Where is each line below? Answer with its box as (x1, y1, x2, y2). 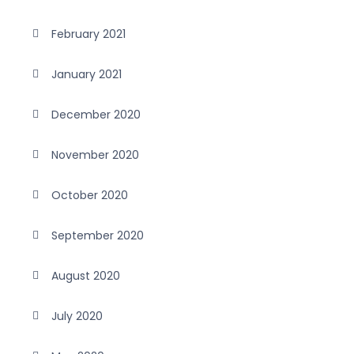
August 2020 (51, 268, 120, 284)
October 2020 (51, 187, 128, 203)
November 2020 (51, 147, 139, 163)
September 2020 (51, 228, 144, 243)
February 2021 (51, 26, 126, 42)
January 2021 (51, 66, 122, 82)
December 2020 (51, 107, 141, 122)
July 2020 (51, 308, 103, 324)
